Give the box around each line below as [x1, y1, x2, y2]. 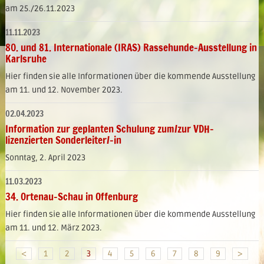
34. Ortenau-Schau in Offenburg [5, 189, 138, 204]
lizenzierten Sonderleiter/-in [5, 133, 121, 148]
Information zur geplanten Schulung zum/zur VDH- [5, 121, 214, 137]
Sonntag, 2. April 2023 [5, 153, 87, 163]
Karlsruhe [5, 51, 47, 67]
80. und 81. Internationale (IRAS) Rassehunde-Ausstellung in [5, 40, 257, 55]
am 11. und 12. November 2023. [5, 85, 124, 95]
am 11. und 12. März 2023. [5, 223, 104, 233]
